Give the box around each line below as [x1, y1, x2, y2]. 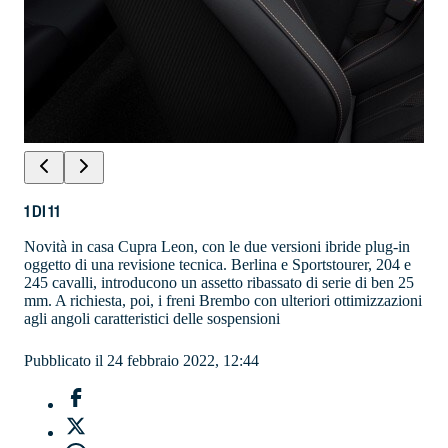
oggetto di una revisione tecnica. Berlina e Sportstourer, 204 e [24, 255, 411, 273]
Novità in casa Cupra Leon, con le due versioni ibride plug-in [24, 237, 410, 255]
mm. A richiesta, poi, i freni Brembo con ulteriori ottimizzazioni [24, 291, 422, 309]
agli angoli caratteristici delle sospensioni [24, 309, 280, 327]
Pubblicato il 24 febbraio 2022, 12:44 [24, 351, 259, 369]
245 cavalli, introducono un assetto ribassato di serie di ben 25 [24, 273, 414, 291]
